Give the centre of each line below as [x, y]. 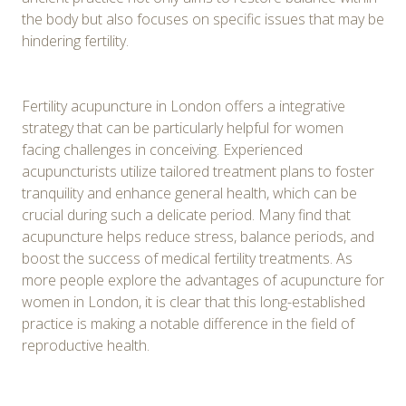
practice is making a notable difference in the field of [188, 323]
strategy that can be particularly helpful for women [183, 127]
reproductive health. [86, 345]
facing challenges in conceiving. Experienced [162, 149]
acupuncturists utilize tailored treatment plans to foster [198, 171]
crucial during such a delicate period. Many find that [186, 214]
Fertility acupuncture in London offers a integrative [184, 106]
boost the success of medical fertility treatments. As [187, 258]
